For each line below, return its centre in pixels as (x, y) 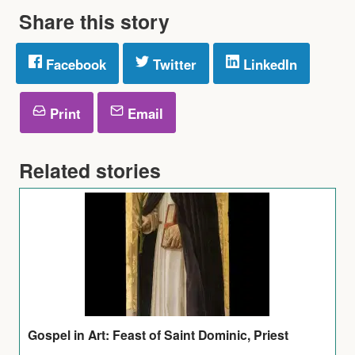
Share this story (94, 21)
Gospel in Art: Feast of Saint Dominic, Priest (158, 334)
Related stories (90, 170)
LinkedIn (268, 64)
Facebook (74, 64)
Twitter (173, 64)
